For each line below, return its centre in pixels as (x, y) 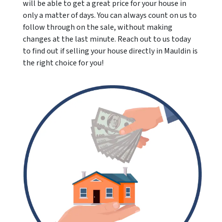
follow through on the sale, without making (98, 27)
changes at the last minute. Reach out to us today (107, 39)
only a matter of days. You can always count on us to (110, 15)
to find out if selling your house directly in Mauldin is (110, 51)
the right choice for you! (63, 63)
